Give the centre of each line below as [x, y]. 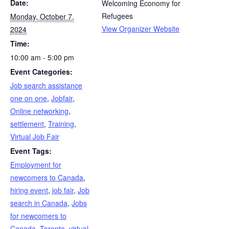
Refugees [117, 16]
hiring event [29, 190]
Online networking [39, 111]
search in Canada [39, 203]
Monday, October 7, [42, 16]
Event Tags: [31, 151]
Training [61, 124]
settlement [27, 124]
